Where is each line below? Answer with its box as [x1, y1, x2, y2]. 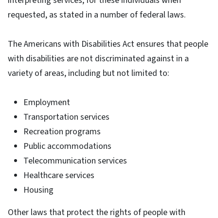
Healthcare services [23, 169, 94, 182]
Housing [23, 183, 54, 196]
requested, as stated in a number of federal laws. [8, 8, 186, 21]
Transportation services [23, 110, 109, 123]
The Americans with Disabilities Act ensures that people [8, 37, 208, 50]
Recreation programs [23, 125, 101, 138]
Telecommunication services [23, 154, 127, 167]
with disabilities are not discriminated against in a [8, 52, 189, 65]
